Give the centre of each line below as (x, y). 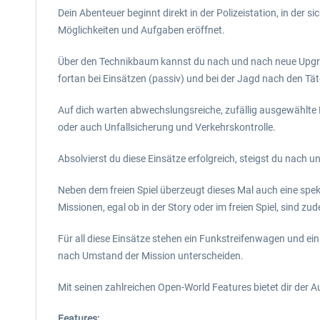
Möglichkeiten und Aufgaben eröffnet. (141, 30)
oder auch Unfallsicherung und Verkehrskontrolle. (167, 127)
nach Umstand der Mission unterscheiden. (151, 256)
